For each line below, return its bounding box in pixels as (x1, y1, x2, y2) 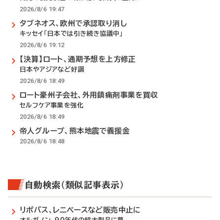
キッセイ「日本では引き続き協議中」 (20, 30, 123, 37)
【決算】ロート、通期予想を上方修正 (20, 55, 136, 63)
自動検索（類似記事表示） (25, 180, 124, 189)
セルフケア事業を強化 (20, 102, 83, 109)
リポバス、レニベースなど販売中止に (20, 206, 141, 214)
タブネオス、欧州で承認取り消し (20, 20, 127, 27)
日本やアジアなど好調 (20, 66, 84, 73)
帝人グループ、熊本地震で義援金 (20, 127, 130, 135)
